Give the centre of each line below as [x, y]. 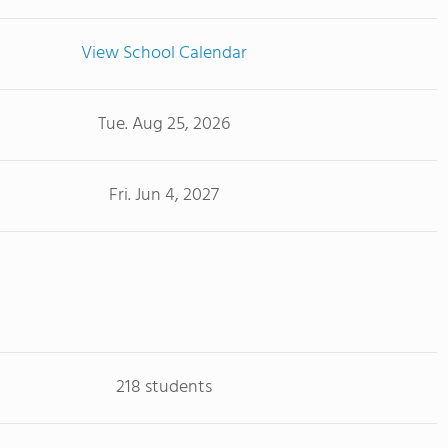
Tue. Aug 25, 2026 [163, 124]
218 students [163, 387]
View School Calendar [163, 53]
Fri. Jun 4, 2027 [163, 195]
